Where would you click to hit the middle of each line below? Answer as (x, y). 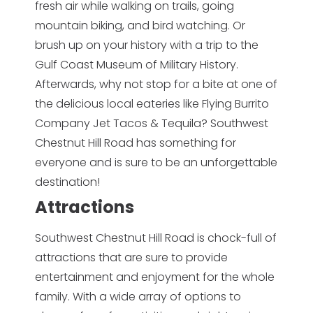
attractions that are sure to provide (131, 257)
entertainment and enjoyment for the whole (155, 277)
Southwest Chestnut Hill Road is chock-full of (156, 238)
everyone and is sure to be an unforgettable (156, 162)
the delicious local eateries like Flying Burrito (152, 104)
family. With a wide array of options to (138, 297)
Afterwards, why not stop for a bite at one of (156, 84)
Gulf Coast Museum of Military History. (137, 65)
